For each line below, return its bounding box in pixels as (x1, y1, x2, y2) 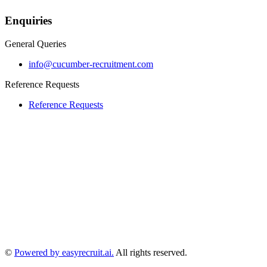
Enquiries (5, 14, 52, 27)
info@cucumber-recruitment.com (29, 58, 153, 69)
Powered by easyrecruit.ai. (14, 247, 114, 257)
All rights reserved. (116, 247, 187, 257)
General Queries (5, 38, 66, 49)
